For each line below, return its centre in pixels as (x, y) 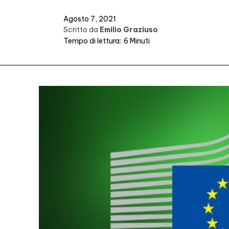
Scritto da (81, 29)
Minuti (139, 41)
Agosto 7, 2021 (90, 19)
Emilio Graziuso (129, 29)
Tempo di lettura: (92, 41)
